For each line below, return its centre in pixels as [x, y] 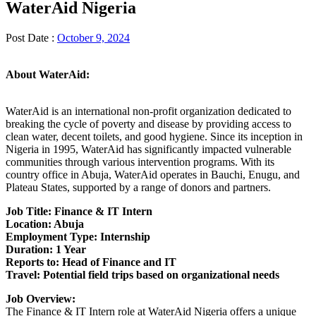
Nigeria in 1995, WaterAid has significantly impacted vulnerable [148, 150]
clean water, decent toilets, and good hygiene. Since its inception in [154, 137]
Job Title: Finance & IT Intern [79, 212]
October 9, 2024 [93, 38]
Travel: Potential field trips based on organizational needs [142, 275]
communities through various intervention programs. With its [140, 162]
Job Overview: [41, 299]
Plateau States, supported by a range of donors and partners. [138, 188]
